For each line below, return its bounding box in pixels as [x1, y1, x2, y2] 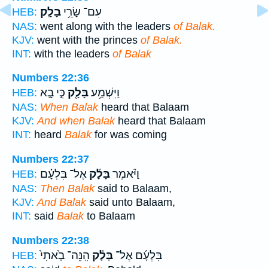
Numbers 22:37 [12, 153, 89, 165]
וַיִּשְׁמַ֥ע [89, 86, 120, 100]
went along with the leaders [37, 20, 173, 32]
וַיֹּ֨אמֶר [110, 167, 139, 181]
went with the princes [34, 33, 141, 46]
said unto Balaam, [86, 196, 175, 208]
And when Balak [37, 115, 115, 127]
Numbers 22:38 [12, 234, 89, 246]
